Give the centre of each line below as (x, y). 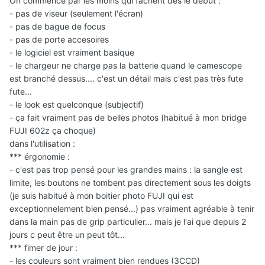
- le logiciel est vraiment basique (72, 53)
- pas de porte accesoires (59, 40)
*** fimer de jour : (43, 248)
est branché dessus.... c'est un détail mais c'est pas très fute (126, 79)
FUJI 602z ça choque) (53, 131)
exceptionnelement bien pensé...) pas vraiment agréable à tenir (132, 209)
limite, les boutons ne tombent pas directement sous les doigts (130, 183)
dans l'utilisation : (42, 144)
